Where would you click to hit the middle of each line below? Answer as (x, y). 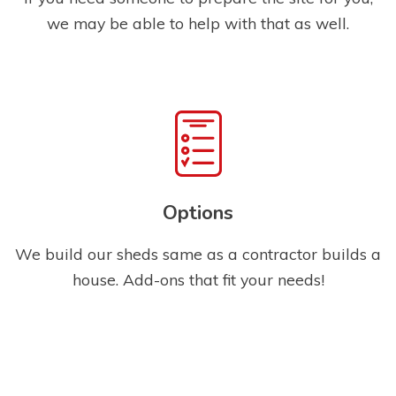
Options (198, 213)
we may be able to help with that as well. (198, 23)
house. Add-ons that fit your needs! (198, 279)
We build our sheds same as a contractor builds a (198, 253)
